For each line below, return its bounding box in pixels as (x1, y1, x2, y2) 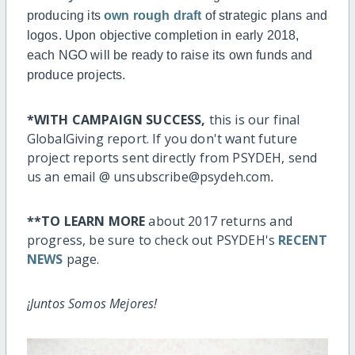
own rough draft (104, 9, 205, 23)
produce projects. (26, 68, 129, 82)
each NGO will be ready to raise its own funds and (26, 48, 313, 63)
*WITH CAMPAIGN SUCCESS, (26, 111, 209, 129)
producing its (26, 9, 105, 23)
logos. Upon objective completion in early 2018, (26, 29, 300, 43)
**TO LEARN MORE (26, 212, 146, 231)
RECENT (278, 231, 328, 250)
